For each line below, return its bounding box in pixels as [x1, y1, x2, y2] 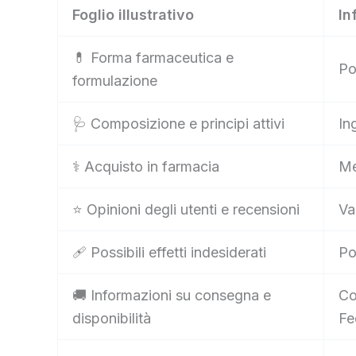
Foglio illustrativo [72, 6, 194, 24]
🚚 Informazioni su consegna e [72, 287, 271, 304]
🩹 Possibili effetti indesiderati [72, 244, 266, 261]
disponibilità [72, 310, 151, 327]
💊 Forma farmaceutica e [72, 49, 234, 67]
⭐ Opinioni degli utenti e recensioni [72, 201, 300, 219]
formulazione [72, 72, 157, 90]
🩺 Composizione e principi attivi [72, 115, 284, 133]
